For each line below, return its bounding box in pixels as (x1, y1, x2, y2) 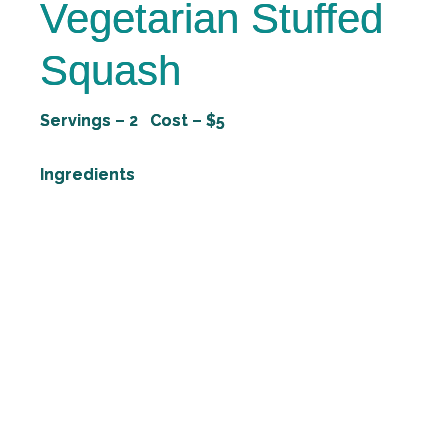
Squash (40, 47, 181, 94)
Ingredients (40, 165, 135, 184)
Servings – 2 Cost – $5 (40, 111, 225, 130)
